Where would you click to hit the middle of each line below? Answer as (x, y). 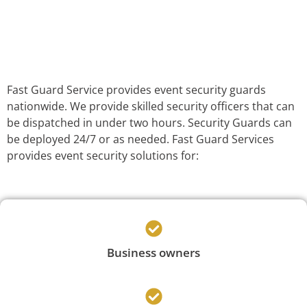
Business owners (153, 253)
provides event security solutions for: (103, 156)
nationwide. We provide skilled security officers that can (151, 107)
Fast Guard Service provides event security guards (136, 90)
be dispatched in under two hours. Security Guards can (149, 123)
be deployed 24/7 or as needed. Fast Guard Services (140, 139)
